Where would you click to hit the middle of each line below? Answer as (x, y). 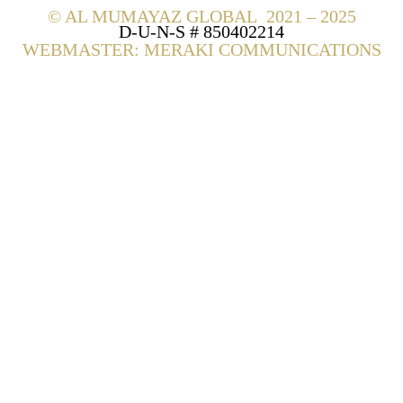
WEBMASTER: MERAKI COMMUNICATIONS (201, 49)
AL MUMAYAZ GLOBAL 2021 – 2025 (208, 16)
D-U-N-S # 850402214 (201, 31)
